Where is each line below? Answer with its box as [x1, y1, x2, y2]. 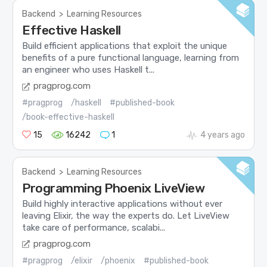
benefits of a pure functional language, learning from [22, 52, 240, 64]
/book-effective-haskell [22, 111, 115, 122]
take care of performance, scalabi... [22, 222, 166, 234]
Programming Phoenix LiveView [22, 181, 205, 195]
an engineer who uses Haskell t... [22, 64, 155, 76]
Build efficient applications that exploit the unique [22, 41, 228, 52]
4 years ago [200, 129, 245, 140]
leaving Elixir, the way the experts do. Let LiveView [22, 210, 230, 222]
